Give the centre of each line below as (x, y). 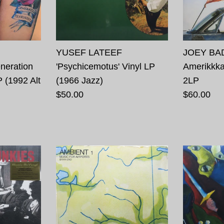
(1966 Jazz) (79, 80)
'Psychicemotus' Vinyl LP (105, 66)
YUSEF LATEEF (89, 52)
